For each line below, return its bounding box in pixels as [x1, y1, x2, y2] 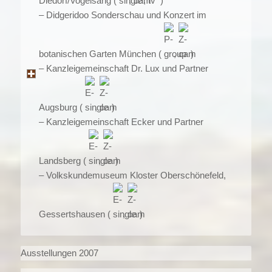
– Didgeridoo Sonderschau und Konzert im [38, 9, 206, 20]
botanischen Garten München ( [38, 48, 164, 59]
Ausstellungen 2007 [20, 248, 98, 259]
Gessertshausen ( [38, 208, 113, 219]
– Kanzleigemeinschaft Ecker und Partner [38, 116, 203, 127]
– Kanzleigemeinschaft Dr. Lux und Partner [38, 63, 208, 73]
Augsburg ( [38, 101, 85, 112]
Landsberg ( [38, 155, 89, 166]
